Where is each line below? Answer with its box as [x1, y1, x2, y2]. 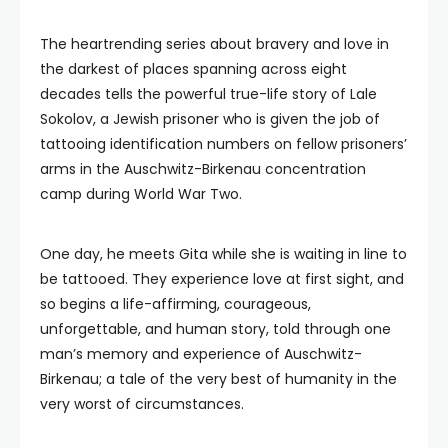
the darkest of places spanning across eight [40, 59, 347, 79]
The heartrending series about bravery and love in [40, 34, 389, 54]
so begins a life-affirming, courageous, [40, 294, 311, 314]
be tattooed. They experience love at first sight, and [40, 269, 404, 289]
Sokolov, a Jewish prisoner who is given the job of [40, 109, 380, 129]
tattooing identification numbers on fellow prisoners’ [40, 134, 407, 154]
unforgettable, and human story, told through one [40, 319, 391, 339]
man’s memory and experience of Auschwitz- [40, 344, 362, 364]
